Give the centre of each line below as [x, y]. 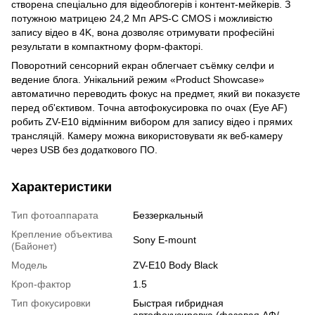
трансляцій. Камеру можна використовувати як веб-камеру [147, 135]
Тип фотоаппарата [55, 215]
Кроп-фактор [41, 284]
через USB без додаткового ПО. [84, 149]
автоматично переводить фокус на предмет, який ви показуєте [156, 93]
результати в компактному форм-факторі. [107, 46]
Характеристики [62, 187]
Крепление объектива [62, 234]
